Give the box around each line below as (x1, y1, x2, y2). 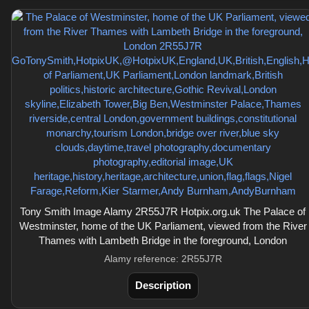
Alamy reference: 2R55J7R (103, 253, 222, 264)
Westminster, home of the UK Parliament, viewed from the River (19, 220, 307, 232)
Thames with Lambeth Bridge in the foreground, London (39, 235, 287, 246)
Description (134, 279, 191, 291)
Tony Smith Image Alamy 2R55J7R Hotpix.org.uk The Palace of (20, 206, 306, 217)
